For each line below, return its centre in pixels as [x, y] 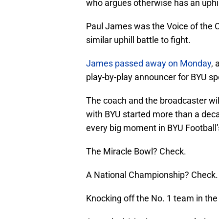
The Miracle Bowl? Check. [136, 152]
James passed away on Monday [149, 64]
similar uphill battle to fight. [138, 40]
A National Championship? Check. [152, 175]
